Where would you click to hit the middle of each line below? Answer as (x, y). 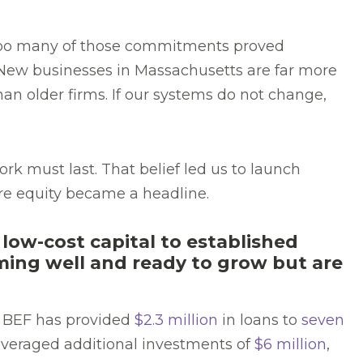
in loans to (260, 320)
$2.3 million (176, 320)
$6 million (290, 345)
